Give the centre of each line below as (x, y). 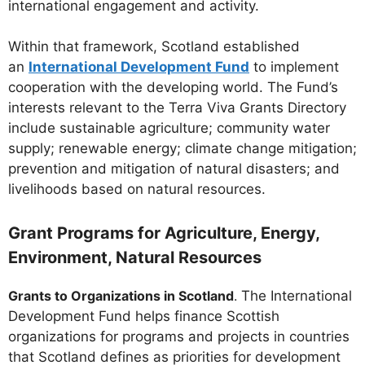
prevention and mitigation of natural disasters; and (174, 169)
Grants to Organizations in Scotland (121, 295)
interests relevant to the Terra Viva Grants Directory (177, 108)
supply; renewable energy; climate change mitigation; (182, 149)
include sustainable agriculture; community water (169, 128)
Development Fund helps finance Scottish (144, 316)
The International (297, 295)
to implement (294, 67)
